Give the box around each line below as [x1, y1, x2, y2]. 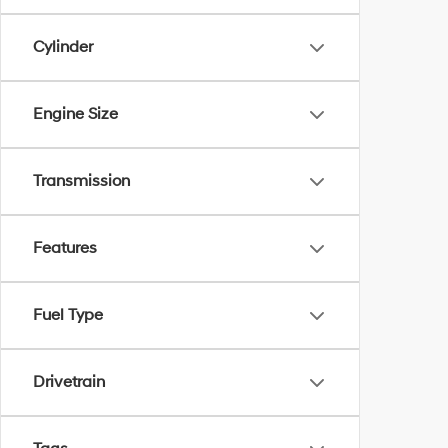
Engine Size [33, 104, 118, 124]
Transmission [33, 171, 130, 191]
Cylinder [33, 37, 93, 57]
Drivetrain [33, 372, 105, 392]
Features [33, 238, 97, 258]
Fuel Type [33, 305, 103, 325]
